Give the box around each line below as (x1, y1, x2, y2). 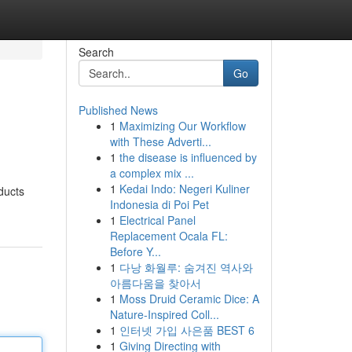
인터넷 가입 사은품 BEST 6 (119, 322, 255, 338)
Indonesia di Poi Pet (109, 196, 209, 212)
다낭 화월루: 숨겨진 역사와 (119, 259, 253, 275)
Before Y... (109, 244, 161, 259)
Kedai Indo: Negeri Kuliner (119, 181, 250, 196)
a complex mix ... (109, 165, 194, 181)
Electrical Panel (119, 212, 196, 228)
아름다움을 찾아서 (109, 275, 201, 291)
